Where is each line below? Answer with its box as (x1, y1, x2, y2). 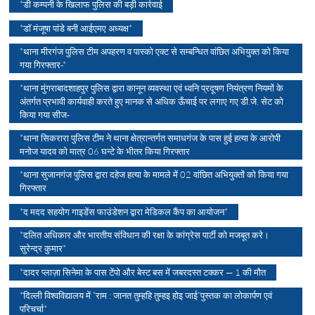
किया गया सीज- (20, 108, 70, 120)
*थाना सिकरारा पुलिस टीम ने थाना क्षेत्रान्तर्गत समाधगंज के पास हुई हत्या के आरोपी (20, 131, 281, 143)
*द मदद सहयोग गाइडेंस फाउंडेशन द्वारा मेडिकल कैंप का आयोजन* (20, 205, 229, 217)
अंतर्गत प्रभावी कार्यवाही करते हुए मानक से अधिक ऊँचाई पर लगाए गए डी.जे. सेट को (20, 95, 284, 107)
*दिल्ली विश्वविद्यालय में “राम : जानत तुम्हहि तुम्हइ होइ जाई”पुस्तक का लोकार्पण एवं (20, 289, 273, 301)
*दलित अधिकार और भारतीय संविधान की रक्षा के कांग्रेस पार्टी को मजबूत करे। (20, 229, 270, 240)
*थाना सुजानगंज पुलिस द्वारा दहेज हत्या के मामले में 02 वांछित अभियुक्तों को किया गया (20, 168, 289, 180)
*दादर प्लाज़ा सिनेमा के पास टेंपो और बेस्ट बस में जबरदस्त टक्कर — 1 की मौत (20, 266, 266, 278)
